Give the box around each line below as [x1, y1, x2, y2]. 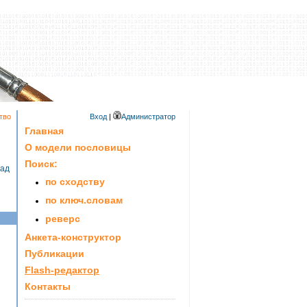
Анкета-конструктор [25, 232, 121, 243]
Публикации [25, 248, 84, 259]
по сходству [45, 176, 105, 187]
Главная [25, 125, 64, 136]
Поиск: [25, 158, 58, 169]
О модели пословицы [25, 142, 131, 153]
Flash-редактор [25, 265, 99, 275]
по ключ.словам [45, 195, 123, 206]
